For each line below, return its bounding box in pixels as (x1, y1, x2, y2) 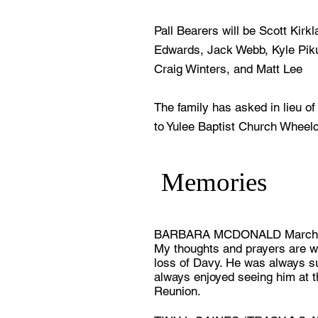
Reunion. (154, 284, 201, 298)
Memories (161, 168, 267, 197)
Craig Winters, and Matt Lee (154, 62, 302, 76)
